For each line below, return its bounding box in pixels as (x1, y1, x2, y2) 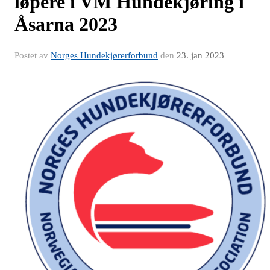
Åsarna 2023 (14, 13, 118, 35)
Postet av (14, 51, 51, 60)
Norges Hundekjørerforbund (51, 51, 158, 60)
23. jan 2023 (177, 51, 224, 60)
